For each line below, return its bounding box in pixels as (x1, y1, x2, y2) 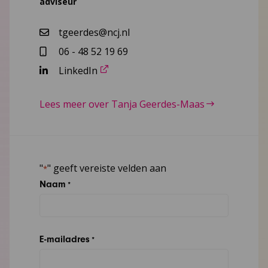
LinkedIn (58, 63, 98, 77)
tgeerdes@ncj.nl (58, 25, 130, 39)
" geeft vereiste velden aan (47, 161, 166, 175)
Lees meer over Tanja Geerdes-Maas (39, 97, 205, 111)
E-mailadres (39, 233, 90, 245)
